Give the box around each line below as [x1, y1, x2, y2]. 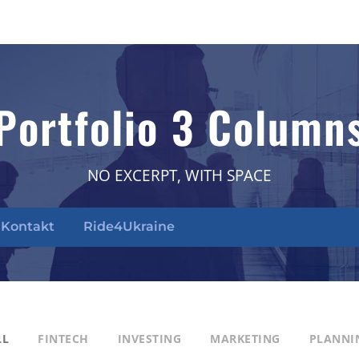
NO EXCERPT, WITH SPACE [87, 165, 272, 186]
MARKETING [210, 331, 280, 346]
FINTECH [38, 331, 89, 346]
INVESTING [117, 331, 181, 346]
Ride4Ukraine [83, 218, 175, 234]
